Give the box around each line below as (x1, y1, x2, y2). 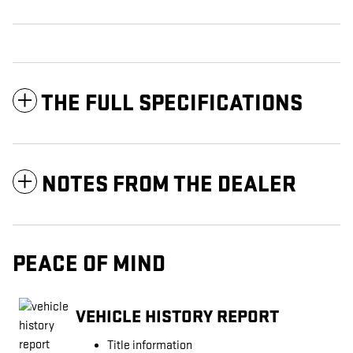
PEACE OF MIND (13, 250, 165, 278)
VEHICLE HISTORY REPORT (76, 306, 279, 329)
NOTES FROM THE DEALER (42, 170, 296, 199)
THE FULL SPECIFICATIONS (41, 89, 303, 117)
